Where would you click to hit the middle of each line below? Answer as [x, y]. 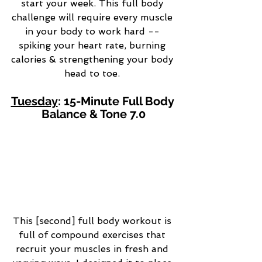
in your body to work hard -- [94, 32]
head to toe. [94, 74]
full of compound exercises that [94, 235]
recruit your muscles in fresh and [94, 249]
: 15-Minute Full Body [117, 101]
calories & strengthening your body [94, 60]
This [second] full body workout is [94, 220]
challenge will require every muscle [94, 18]
